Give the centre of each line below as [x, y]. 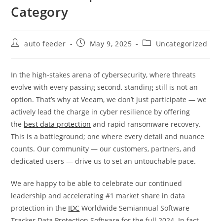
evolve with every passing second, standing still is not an [105, 87]
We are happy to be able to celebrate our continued [97, 183]
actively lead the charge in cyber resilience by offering [101, 112]
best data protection [57, 124]
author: [24, 52]
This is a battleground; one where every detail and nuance [108, 136]
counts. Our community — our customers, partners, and [104, 149]
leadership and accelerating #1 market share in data [98, 196]
